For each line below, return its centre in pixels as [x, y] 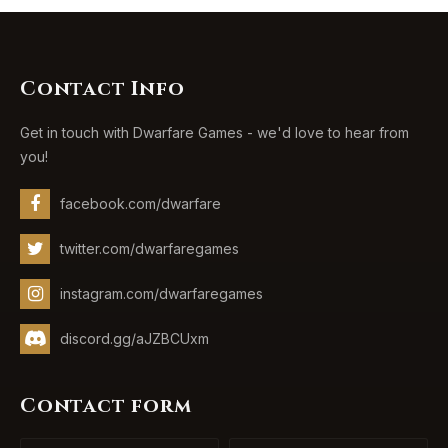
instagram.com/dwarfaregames [161, 293]
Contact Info [102, 88]
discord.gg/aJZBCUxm [134, 338]
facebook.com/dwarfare [140, 203]
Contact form [106, 405]
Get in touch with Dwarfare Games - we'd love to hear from [214, 132]
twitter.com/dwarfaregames [149, 248]
